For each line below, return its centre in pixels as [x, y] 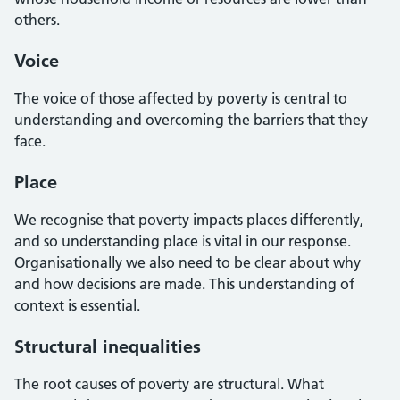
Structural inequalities [108, 346]
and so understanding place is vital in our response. [183, 241]
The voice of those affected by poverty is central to [181, 98]
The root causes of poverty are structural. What [169, 384]
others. [37, 20]
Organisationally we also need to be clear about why [187, 262]
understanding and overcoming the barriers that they [191, 120]
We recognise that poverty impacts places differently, [189, 220]
